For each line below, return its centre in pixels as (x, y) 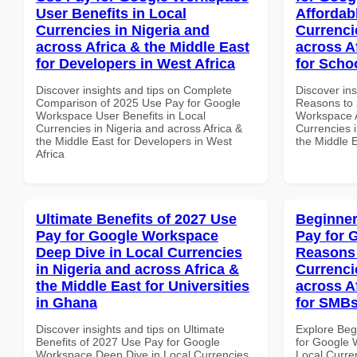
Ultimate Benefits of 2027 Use (136, 219)
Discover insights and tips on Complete (134, 90)
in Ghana (67, 302)
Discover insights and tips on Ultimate (130, 329)
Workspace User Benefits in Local (121, 115)
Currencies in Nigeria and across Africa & (139, 128)
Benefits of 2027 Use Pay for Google (128, 341)
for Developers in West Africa (135, 63)
